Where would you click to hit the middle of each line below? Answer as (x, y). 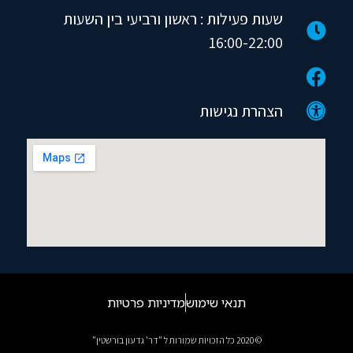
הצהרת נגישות (242, 111)
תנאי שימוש (216, 303)
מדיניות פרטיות (146, 303)
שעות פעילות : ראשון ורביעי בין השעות (173, 19)
